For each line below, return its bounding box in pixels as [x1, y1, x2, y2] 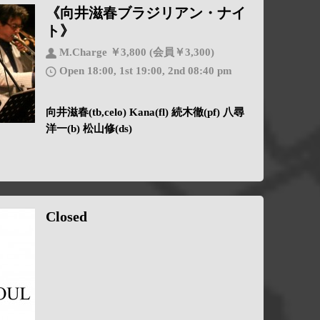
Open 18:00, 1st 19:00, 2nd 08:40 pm [56, 65, 232, 77]
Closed [45, 209, 87, 225]
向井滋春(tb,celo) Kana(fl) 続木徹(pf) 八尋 [45, 106, 244, 119]
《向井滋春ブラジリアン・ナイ [45, 5, 246, 21]
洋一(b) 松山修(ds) [45, 123, 132, 135]
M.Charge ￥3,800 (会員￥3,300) [56, 46, 214, 59]
